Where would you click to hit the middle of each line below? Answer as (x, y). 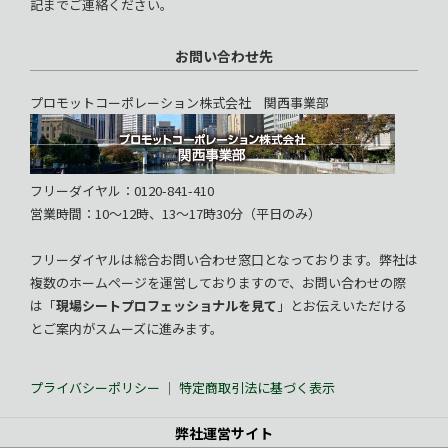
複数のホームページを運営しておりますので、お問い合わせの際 (218, 283)
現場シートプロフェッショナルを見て (166, 306)
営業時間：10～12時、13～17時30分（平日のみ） (175, 214)
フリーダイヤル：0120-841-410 (122, 191)
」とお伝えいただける (342, 306)
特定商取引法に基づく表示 (257, 388)
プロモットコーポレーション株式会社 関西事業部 (179, 103)
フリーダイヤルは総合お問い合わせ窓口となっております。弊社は (224, 260)
